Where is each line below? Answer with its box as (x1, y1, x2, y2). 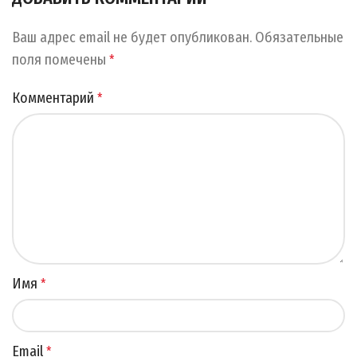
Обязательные (255, 29, 343, 47)
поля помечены (12, 51, 109, 69)
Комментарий (12, 89, 97, 108)
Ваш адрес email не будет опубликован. (12, 29, 252, 47)
